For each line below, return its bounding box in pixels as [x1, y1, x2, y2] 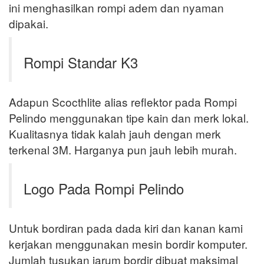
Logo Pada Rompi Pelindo [24, 178, 184, 199]
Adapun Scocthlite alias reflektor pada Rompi [9, 94, 237, 110]
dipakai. [9, 15, 48, 32]
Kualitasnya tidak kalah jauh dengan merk [9, 126, 221, 142]
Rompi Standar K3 [24, 52, 138, 73]
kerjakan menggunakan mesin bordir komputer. [9, 236, 247, 252]
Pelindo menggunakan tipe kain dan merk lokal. [9, 110, 249, 126]
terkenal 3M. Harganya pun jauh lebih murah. [9, 141, 237, 158]
